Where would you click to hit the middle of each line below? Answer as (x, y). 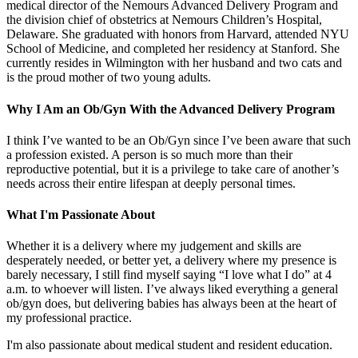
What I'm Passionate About (81, 215)
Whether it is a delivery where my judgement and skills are (154, 246)
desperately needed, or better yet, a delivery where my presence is (171, 261)
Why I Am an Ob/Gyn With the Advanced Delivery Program (171, 109)
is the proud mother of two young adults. (109, 78)
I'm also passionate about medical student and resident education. (169, 345)
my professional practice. (72, 318)
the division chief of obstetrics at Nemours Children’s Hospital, (164, 20)
